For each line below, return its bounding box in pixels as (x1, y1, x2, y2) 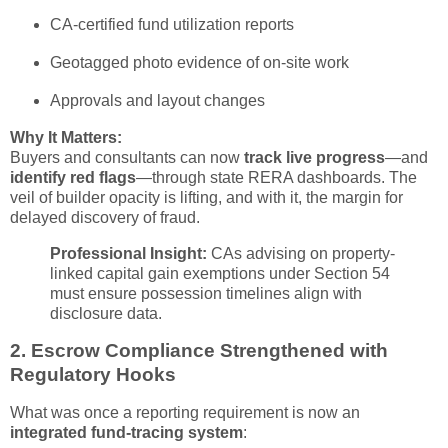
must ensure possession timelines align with (50, 284, 362, 302)
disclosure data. (50, 304, 162, 322)
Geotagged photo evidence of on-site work (49, 54, 349, 72)
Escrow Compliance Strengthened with (31, 340, 388, 362)
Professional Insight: (50, 244, 207, 262)
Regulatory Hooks (10, 364, 176, 386)
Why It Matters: (10, 128, 122, 146)
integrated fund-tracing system (10, 424, 243, 442)
